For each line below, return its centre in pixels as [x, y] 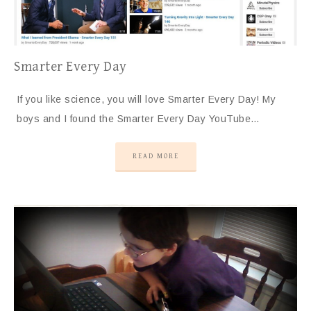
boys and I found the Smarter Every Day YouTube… [138, 118]
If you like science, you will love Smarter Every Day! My [146, 99]
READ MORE [155, 156]
